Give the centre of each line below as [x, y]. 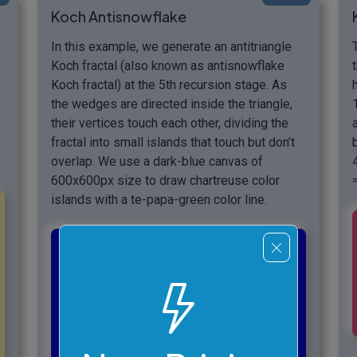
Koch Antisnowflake [119, 16]
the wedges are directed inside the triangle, [172, 104]
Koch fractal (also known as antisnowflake [168, 65]
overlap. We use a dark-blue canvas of [157, 161]
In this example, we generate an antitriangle [171, 46]
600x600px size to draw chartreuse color [165, 180]
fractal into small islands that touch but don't [173, 142]
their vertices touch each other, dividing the [170, 123]
